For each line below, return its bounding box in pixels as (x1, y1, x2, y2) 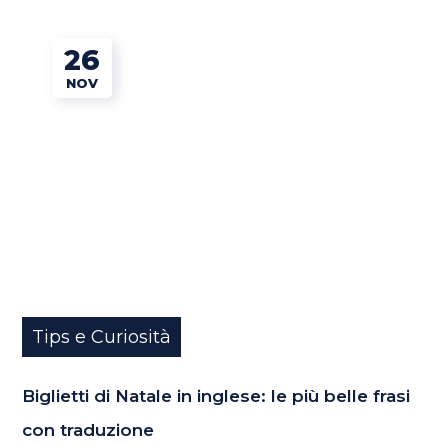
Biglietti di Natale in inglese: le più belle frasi (22, 385, 411, 406)
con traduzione (22, 419, 155, 440)
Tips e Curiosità (32, 325, 172, 348)
